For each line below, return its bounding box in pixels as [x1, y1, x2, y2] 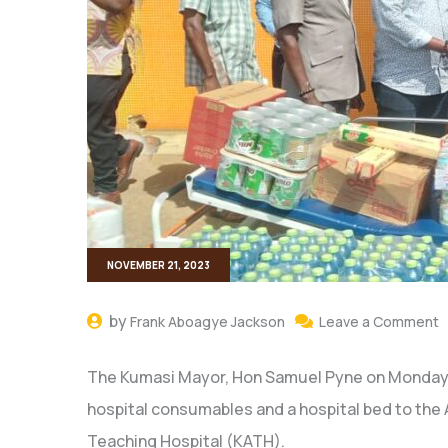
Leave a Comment [319, 311, 439, 331]
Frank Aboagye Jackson [130, 311, 285, 331]
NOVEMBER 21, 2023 [107, 257, 210, 272]
